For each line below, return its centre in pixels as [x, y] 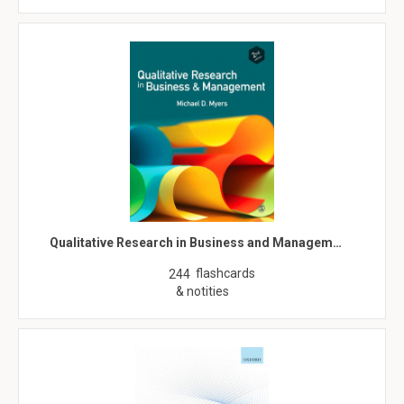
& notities [202, 291]
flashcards [225, 273]
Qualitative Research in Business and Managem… [195, 243]
